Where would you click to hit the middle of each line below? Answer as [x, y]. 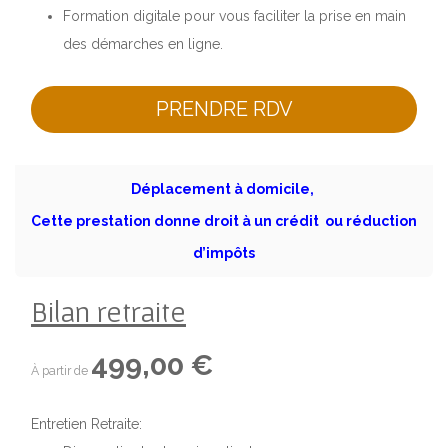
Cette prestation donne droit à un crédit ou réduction [224, 220]
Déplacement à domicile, [224, 188]
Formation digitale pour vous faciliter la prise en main [234, 16]
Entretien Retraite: [88, 423]
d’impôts [224, 252]
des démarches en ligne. [143, 44]
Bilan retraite [108, 310]
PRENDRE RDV [224, 109]
